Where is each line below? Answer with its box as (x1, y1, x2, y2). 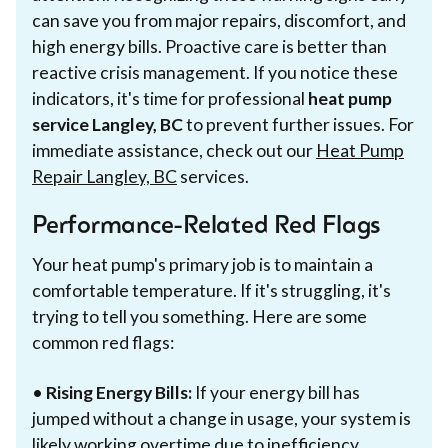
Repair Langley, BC (32, 165, 177, 187)
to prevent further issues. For (183, 113, 414, 135)
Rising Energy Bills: (46, 381, 192, 403)
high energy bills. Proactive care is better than (32, 35, 387, 57)
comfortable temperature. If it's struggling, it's (32, 279, 391, 301)
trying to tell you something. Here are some (32, 305, 367, 327)
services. (177, 165, 249, 187)
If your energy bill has (192, 381, 360, 403)
